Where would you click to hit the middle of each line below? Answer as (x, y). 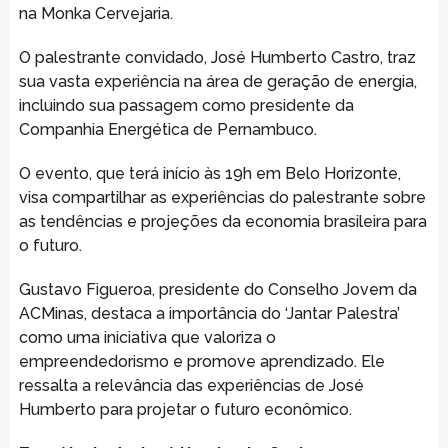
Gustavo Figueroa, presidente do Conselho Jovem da (217, 289)
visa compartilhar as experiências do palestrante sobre (222, 197)
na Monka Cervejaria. (95, 13)
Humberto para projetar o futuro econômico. (185, 409)
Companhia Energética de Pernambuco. (167, 129)
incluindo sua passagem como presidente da (186, 105)
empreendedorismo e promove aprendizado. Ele (201, 361)
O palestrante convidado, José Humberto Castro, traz (217, 57)
